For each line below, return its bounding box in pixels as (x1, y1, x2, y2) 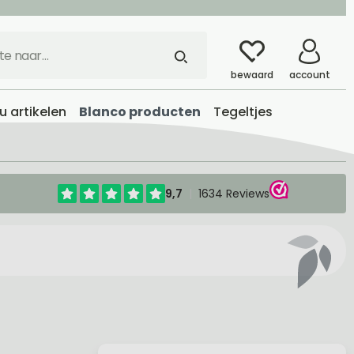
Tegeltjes (213, 103, 273, 121)
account (289, 68, 330, 81)
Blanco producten (79, 103, 201, 121)
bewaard (231, 68, 273, 81)
